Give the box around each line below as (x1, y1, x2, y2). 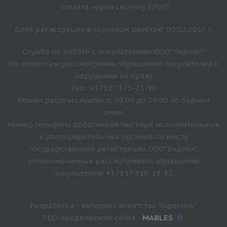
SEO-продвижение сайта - (42, 213, 142, 223)
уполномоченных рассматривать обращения (28, 156, 199, 166)
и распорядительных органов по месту (39, 132, 188, 142)
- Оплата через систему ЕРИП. (57, 2, 170, 12)
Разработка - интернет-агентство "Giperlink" (30, 201, 197, 211)
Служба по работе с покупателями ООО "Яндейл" (22, 47, 205, 57)
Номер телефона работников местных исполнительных (8, 120, 219, 130)
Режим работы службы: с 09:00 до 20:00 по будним (17, 95, 210, 105)
